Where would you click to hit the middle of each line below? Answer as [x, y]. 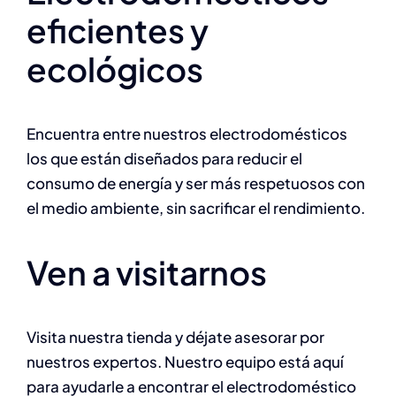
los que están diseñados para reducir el [164, 158]
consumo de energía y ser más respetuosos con [196, 183]
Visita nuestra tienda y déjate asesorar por [175, 336]
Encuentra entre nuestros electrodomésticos [187, 133]
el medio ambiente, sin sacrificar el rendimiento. [196, 207]
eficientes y [118, 30]
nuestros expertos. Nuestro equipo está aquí [185, 361]
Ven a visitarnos [147, 272]
